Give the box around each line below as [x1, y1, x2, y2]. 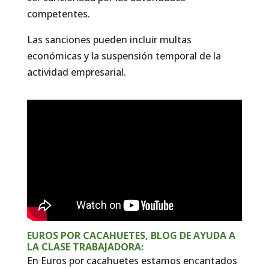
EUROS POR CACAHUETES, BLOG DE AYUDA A [26, 229, 235, 243]
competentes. [26, 7, 90, 20]
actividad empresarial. [26, 65, 126, 79]
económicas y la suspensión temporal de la [26, 49, 221, 62]
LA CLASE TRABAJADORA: [26, 240, 144, 254]
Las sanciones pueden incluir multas [26, 32, 192, 46]
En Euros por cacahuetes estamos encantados [26, 254, 237, 268]
